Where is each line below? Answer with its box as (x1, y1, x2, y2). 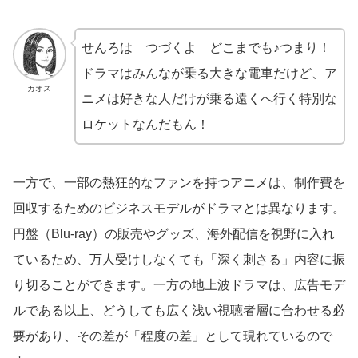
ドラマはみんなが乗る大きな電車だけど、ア (81, 66, 337, 80)
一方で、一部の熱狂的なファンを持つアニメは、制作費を (13, 175, 345, 189)
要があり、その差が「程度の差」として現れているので (13, 328, 332, 343)
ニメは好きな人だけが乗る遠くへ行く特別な (81, 91, 337, 105)
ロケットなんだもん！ (81, 117, 209, 131)
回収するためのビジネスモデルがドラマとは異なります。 (13, 201, 345, 215)
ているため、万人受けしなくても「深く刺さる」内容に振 (13, 252, 345, 266)
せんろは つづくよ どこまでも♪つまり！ (81, 40, 331, 54)
